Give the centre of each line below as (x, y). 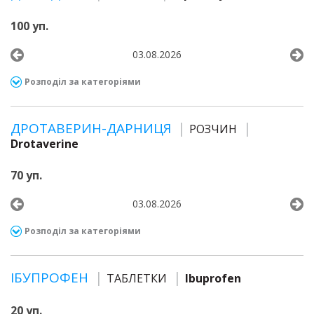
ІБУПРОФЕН (51, 278)
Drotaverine (45, 144)
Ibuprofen (213, 278)
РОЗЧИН (213, 129)
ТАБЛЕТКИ (137, 278)
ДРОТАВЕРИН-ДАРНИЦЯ (93, 128)
